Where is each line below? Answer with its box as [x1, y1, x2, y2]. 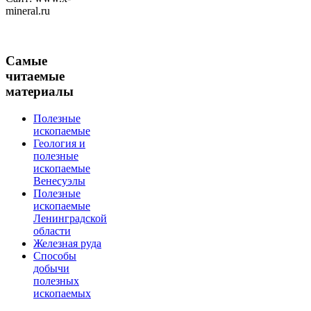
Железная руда [33, 237, 101, 249]
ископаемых [33, 287, 91, 299]
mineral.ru [6, 4, 50, 17]
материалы [6, 84, 74, 99]
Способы [33, 250, 76, 262]
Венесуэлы [33, 175, 85, 187]
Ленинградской [33, 212, 107, 224]
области [33, 225, 71, 237]
